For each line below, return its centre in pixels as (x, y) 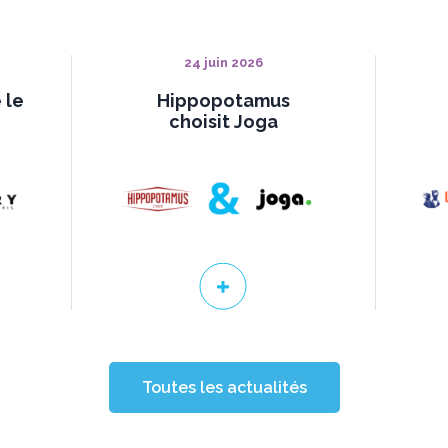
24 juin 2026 (223, 62)
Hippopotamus (223, 100)
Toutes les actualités (224, 387)
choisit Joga (223, 121)
